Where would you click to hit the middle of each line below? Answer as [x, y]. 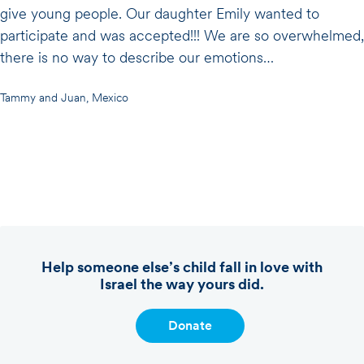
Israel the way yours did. [182, 284]
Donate [190, 325]
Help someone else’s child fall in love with [182, 267]
